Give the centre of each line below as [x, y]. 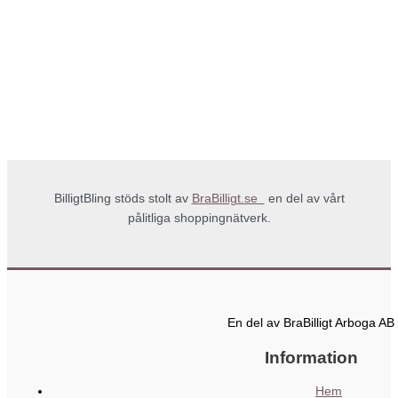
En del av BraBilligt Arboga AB [311, 323]
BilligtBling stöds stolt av [123, 199]
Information [311, 358]
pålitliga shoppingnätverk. [199, 219]
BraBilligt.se [228, 199]
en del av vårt [304, 199]
